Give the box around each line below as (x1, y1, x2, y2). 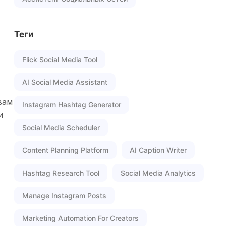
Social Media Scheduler (22, 123, 100, 132)
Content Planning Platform (22, 146, 108, 154)
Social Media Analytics (121, 168, 196, 177)
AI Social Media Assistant (22, 78, 107, 86)
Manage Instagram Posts (22, 191, 106, 200)
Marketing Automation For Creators (22, 214, 139, 222)
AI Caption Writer (130, 146, 187, 154)
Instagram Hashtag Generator (22, 100, 121, 109)
